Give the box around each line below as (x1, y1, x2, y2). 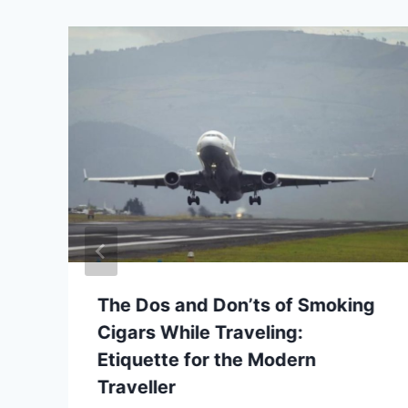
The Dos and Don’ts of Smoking (97, 293, 375, 316)
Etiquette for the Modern (97, 348, 316, 371)
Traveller (97, 375, 176, 398)
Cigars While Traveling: (97, 321, 303, 343)
